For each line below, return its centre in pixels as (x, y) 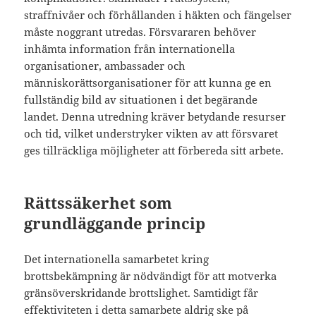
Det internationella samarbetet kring (117, 259)
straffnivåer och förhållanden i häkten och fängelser (158, 15)
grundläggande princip (115, 223)
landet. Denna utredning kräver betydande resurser (155, 117)
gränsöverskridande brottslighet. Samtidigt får (141, 293)
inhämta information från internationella (130, 49)
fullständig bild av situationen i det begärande (141, 100)
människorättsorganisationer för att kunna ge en (148, 83)
